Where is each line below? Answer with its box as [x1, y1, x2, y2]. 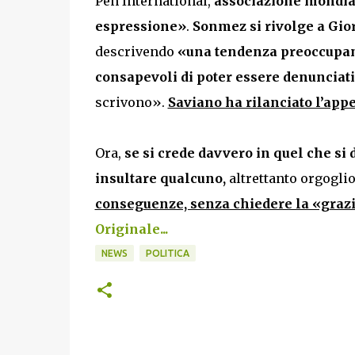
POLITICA [145, 248, 189, 258]
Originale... [94, 221, 168, 237]
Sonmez [192, 18, 246, 34]
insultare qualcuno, [94, 170, 226, 186]
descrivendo [94, 44, 177, 59]
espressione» [94, 18, 186, 34]
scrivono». [94, 94, 168, 110]
